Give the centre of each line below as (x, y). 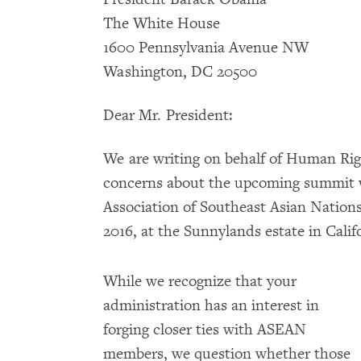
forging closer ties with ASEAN (205, 330)
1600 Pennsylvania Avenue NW (206, 48)
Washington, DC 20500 (180, 72)
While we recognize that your (200, 281)
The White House (162, 23)
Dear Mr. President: (168, 115)
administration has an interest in (211, 305)
